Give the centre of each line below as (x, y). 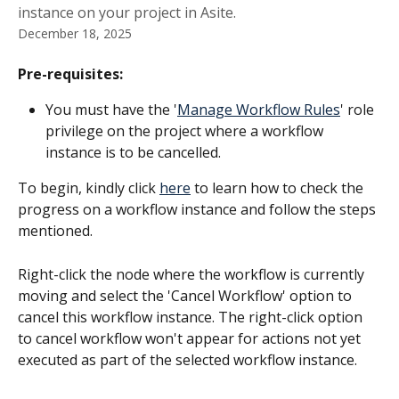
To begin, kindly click (89, 188)
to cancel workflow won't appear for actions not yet (191, 338)
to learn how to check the (279, 188)
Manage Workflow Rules (259, 110)
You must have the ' (111, 110)
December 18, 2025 (75, 33)
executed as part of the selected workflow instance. (187, 359)
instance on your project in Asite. (127, 12)
